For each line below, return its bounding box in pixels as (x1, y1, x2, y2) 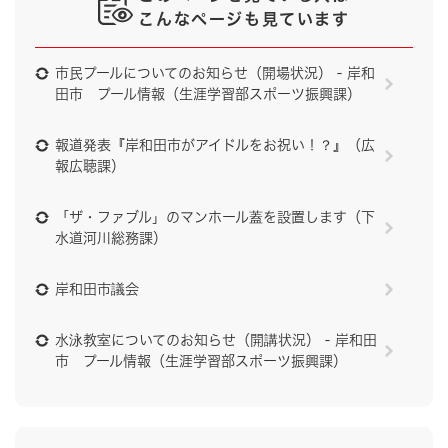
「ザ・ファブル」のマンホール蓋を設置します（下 (55, 209, 375, 224)
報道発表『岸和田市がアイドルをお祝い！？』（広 (55, 137, 375, 152)
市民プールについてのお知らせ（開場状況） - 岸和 (55, 65, 375, 80)
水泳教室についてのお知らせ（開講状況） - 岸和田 (55, 332, 377, 347)
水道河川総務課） (55, 230, 167, 245)
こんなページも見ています (138, 10, 350, 27)
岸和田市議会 (55, 281, 139, 296)
